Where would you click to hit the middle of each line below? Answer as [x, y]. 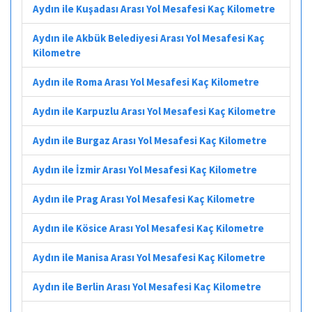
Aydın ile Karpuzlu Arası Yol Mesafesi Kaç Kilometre [154, 111]
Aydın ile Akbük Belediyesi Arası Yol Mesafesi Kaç [149, 38]
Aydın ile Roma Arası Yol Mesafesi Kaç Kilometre [146, 81]
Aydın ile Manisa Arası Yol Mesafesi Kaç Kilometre [149, 257]
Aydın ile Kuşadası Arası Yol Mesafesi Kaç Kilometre [154, 8]
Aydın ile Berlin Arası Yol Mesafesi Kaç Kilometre [147, 286]
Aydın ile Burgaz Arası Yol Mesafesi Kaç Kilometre [150, 140]
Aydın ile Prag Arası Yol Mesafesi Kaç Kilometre [144, 198]
